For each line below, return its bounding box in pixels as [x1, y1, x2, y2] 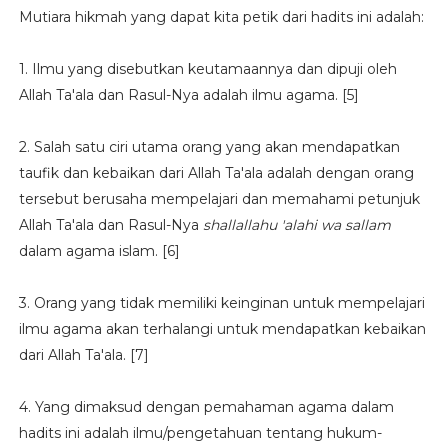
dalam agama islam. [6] [18, 242, 180, 260]
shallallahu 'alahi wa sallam [202, 216, 391, 234]
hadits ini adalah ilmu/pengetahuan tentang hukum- [18, 424, 382, 442]
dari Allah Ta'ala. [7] [18, 346, 149, 364]
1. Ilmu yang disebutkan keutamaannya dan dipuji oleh [18, 60, 397, 78]
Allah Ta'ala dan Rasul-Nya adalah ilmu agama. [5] [18, 86, 359, 104]
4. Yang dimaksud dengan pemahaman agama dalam [18, 398, 394, 416]
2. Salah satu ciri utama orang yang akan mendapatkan [18, 138, 400, 156]
